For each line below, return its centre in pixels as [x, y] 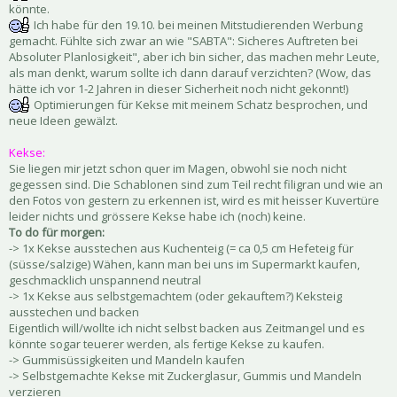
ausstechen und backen [74, 311]
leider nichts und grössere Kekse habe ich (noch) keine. [157, 216]
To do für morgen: [57, 232]
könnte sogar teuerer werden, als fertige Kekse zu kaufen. [167, 343]
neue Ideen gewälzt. [63, 120]
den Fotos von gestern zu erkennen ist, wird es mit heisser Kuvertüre [194, 200]
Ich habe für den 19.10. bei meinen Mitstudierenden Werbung [197, 24]
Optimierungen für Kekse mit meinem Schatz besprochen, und [199, 104]
